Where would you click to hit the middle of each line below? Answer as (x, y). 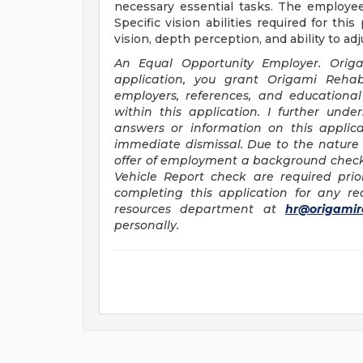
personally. (148, 225)
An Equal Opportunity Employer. (222, 63)
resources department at (200, 209)
